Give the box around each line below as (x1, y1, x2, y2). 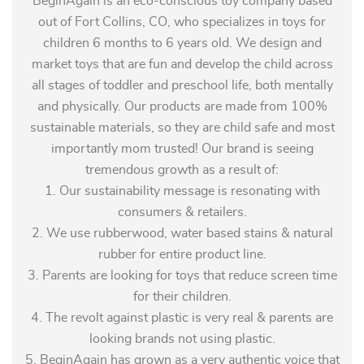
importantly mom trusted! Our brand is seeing (50, 142, 314, 155)
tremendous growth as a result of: (85, 163, 279, 176)
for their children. (132, 290, 232, 303)
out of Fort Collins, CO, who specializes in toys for (38, 15, 326, 28)
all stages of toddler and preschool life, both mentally (31, 79, 333, 92)
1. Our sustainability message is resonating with (44, 184, 320, 197)
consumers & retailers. (117, 206, 247, 219)
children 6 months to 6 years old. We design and (42, 37, 322, 50)
